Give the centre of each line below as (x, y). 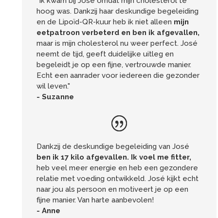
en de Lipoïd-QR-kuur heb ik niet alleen (105, 22)
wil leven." (53, 86)
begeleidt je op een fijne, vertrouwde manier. (114, 64)
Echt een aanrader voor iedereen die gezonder (118, 75)
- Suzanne (55, 97)
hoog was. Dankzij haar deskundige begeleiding (117, 11)
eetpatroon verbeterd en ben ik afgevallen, (118, 32)
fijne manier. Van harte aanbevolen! (95, 200)
